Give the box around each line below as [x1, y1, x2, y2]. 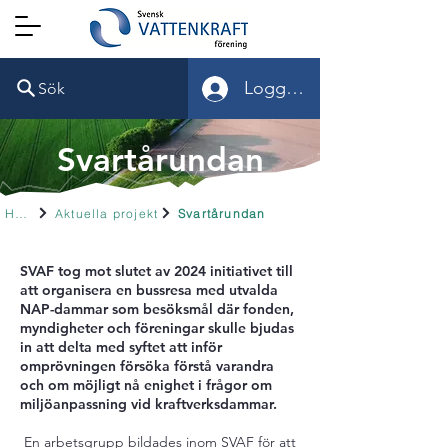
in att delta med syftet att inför [20, 338, 222, 356]
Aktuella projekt [55, 205, 159, 221]
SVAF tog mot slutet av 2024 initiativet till [20, 262, 293, 280]
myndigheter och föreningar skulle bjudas [20, 319, 294, 337]
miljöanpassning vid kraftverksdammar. [20, 395, 277, 413]
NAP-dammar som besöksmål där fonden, [20, 300, 294, 318]
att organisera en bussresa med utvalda [20, 281, 278, 299]
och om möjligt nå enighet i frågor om [20, 376, 272, 394]
